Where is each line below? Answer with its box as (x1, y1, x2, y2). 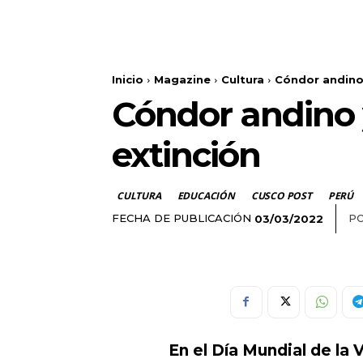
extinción (112, 134, 260, 177)
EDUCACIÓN (177, 189, 235, 203)
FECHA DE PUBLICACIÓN (112, 211, 251, 225)
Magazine (154, 73, 211, 87)
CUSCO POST (250, 189, 312, 203)
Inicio (112, 73, 143, 87)
